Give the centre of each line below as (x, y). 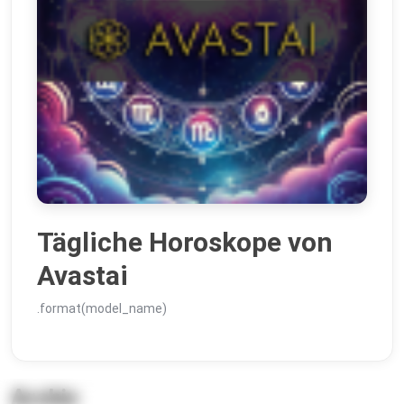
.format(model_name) (102, 309)
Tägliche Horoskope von (185, 243)
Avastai (83, 276)
